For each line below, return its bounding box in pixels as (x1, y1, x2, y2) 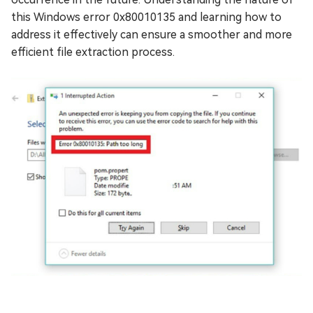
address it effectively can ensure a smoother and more (11, 28, 292, 41)
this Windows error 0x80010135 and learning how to (11, 10, 282, 24)
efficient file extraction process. (11, 45, 175, 59)
